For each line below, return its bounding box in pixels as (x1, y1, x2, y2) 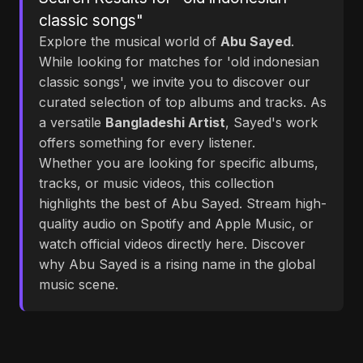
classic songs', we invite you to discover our (39, 74, 310, 90)
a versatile (39, 114, 105, 130)
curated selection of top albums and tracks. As (39, 94, 327, 110)
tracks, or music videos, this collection (39, 175, 274, 191)
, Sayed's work (225, 114, 318, 130)
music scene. (39, 276, 118, 293)
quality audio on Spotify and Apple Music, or (39, 216, 314, 232)
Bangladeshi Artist (105, 114, 225, 130)
